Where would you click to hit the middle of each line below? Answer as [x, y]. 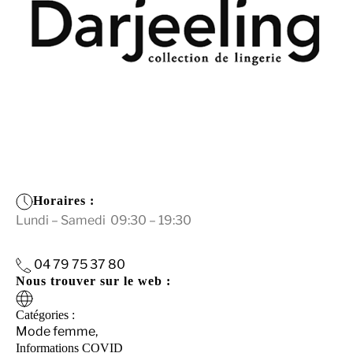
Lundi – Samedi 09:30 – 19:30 [104, 221]
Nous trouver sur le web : [93, 281]
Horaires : [64, 200]
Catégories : [45, 314]
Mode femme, [57, 331]
